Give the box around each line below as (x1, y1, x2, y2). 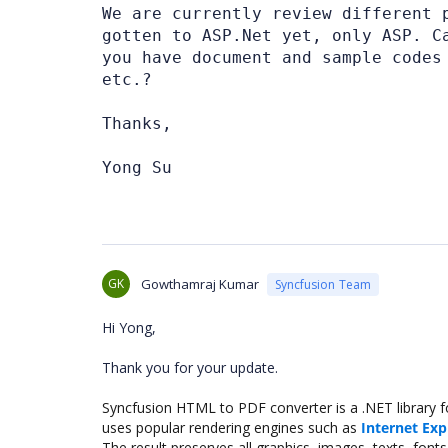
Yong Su (102, 158, 172, 177)
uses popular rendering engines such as (102, 418, 361, 437)
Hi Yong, (102, 318, 156, 337)
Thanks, (102, 114, 172, 133)
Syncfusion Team (275, 275, 371, 293)
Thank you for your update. (102, 358, 282, 377)
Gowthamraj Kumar (141, 275, 259, 293)
